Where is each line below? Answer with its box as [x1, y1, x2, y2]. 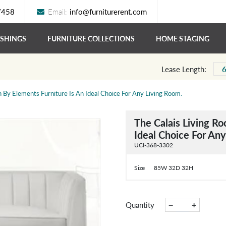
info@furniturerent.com [70, 6, 147, 17]
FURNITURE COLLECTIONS [47, 33, 135, 43]
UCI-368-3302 [134, 140, 173, 149]
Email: [48, 6, 67, 17]
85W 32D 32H [154, 163, 194, 173]
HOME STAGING [156, 33, 209, 43]
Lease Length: [161, 64, 206, 74]
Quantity [125, 199, 154, 210]
